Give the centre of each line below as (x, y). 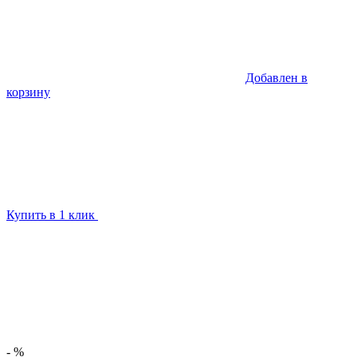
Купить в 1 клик (52, 215)
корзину (28, 92)
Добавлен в (277, 78)
